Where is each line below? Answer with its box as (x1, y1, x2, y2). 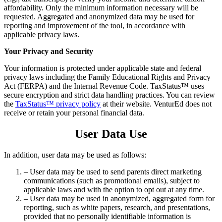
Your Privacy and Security (4, 47, 93, 55)
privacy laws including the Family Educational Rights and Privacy (4, 72, 211, 81)
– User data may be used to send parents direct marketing (24, 167, 202, 176)
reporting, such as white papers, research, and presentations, (24, 203, 210, 212)
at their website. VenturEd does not (101, 99, 212, 108)
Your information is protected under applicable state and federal (4, 63, 201, 72)
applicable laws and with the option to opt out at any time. (24, 185, 204, 194)
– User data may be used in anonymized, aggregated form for (24, 194, 215, 203)
